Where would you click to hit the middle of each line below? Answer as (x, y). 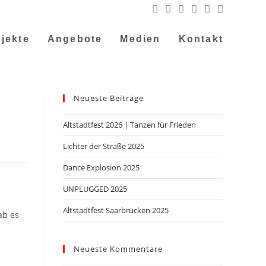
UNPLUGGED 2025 (95, 189)
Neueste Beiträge (109, 98)
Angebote (75, 39)
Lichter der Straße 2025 (104, 146)
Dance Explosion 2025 (101, 167)
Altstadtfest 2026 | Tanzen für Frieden (129, 125)
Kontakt (201, 39)
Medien (140, 39)
